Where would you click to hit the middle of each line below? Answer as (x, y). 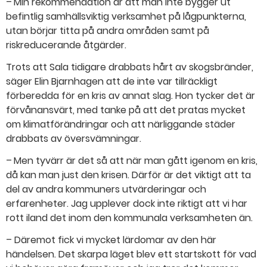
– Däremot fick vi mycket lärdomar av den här (111, 240)
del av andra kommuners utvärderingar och (106, 189)
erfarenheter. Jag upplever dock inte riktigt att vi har (127, 203)
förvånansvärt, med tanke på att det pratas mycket (126, 110)
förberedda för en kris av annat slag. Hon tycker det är (131, 96)
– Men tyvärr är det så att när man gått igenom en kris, (132, 160)
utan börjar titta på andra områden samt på (108, 31)
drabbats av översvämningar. (74, 139)
